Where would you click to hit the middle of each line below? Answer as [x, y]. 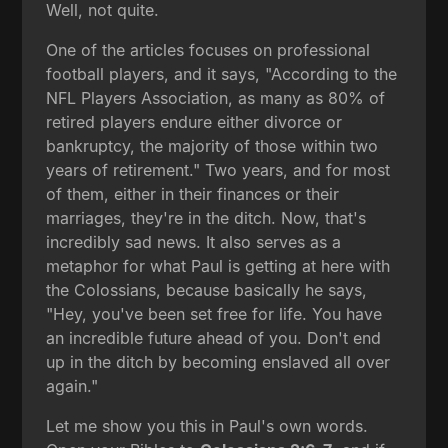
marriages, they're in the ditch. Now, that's [206, 217]
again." [72, 385]
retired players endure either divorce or [194, 121]
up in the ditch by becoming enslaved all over [218, 361]
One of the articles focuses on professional [208, 49]
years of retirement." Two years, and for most [218, 169]
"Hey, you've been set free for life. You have [214, 313]
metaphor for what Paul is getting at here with [218, 265]
